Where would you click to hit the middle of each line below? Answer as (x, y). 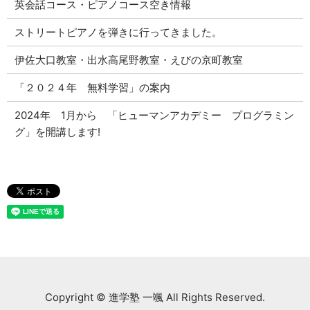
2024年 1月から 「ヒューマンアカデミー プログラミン (154, 115)
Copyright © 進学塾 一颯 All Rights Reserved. (155, 297)
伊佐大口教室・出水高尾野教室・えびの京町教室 (128, 60)
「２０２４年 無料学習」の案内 (92, 87)
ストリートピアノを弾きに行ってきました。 (118, 32)
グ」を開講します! (57, 131)
